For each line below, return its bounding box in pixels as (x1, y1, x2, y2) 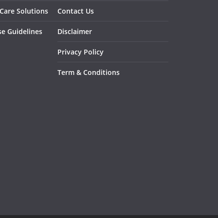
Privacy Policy (57, 47, 104, 56)
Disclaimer (57, 27, 92, 36)
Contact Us (57, 6, 94, 16)
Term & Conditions (57, 68, 120, 77)
